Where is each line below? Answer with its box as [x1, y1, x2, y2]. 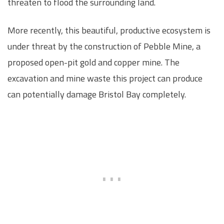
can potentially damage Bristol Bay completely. [7, 87, 186, 101]
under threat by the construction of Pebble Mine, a [7, 39, 200, 53]
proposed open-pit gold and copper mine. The [7, 55, 179, 69]
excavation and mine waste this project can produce [7, 71, 202, 85]
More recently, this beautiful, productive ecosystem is [7, 23, 210, 37]
